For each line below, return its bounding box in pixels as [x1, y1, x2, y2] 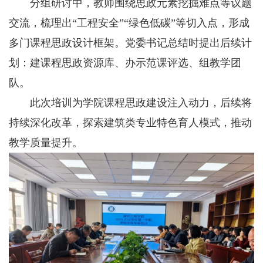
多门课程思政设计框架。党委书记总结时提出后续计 [9, 37, 252, 49]
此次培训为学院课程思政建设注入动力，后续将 [9, 97, 252, 109]
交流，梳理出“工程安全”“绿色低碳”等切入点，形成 [9, 17, 249, 29]
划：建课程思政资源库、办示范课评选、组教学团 [9, 57, 241, 69]
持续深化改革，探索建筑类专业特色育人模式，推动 [9, 117, 252, 129]
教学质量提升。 [9, 137, 83, 149]
